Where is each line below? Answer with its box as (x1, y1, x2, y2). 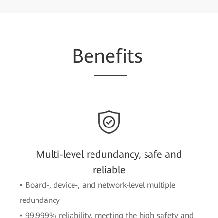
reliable (92, 164, 126, 176)
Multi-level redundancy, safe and (36, 148, 182, 160)
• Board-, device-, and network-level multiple (19, 181, 175, 190)
